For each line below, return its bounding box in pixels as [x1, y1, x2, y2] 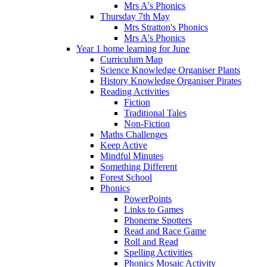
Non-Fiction [124, 118, 170, 129]
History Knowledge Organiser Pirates [100, 75, 241, 86]
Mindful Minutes [100, 150, 163, 161]
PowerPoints [124, 193, 172, 204]
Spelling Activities [124, 247, 193, 257]
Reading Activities [100, 86, 169, 97]
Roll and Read [124, 236, 178, 247]
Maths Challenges [100, 129, 167, 139]
